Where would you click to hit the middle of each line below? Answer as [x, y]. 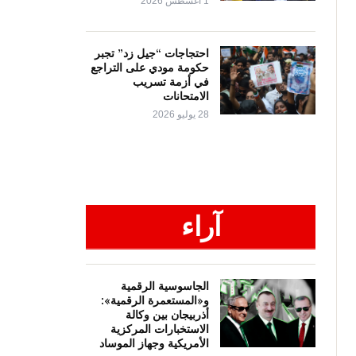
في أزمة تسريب [171, 82]
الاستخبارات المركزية [160, 329]
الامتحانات [186, 97]
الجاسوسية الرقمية [165, 286]
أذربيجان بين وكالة [167, 315]
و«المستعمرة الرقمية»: [155, 301]
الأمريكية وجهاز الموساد [154, 344]
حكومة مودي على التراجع [150, 68]
